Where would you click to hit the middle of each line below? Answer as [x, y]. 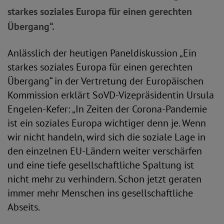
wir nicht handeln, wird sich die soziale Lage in [106, 137]
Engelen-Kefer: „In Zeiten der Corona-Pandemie [107, 109]
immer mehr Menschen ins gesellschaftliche [100, 193]
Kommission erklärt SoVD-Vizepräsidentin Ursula [111, 95]
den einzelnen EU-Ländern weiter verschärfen [105, 151]
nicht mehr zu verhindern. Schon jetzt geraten [104, 179]
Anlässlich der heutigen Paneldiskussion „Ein [102, 53]
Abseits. [24, 207]
